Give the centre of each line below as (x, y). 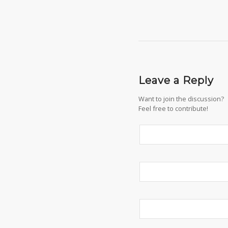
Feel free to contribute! (173, 109)
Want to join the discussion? (181, 99)
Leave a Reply (176, 81)
